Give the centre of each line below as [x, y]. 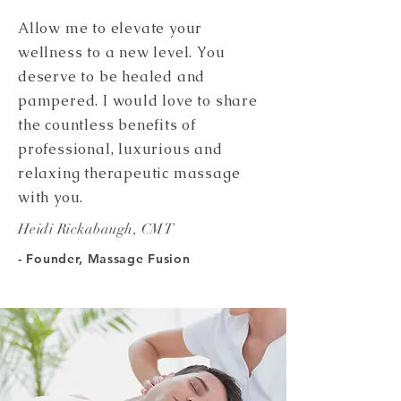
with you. [51, 197]
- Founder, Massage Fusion [104, 259]
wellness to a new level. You [122, 52]
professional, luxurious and [120, 149]
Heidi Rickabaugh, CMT [96, 229]
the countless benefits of [107, 125]
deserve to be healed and [112, 77]
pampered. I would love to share [138, 101]
